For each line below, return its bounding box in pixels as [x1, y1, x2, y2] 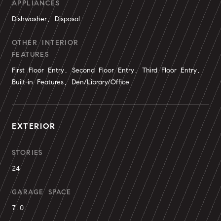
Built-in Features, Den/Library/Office [12, 78, 129, 86]
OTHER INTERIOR [12, 38, 79, 47]
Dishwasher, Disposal [12, 15, 80, 23]
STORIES [12, 148, 43, 157]
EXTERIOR [12, 121, 56, 131]
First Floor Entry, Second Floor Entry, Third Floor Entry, [12, 66, 201, 74]
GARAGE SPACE [12, 188, 72, 196]
